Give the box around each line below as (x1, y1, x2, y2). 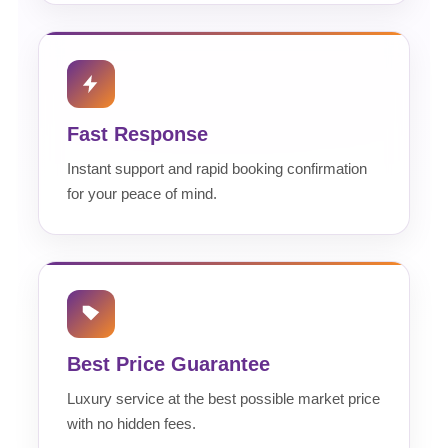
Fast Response (67, 123, 208, 146)
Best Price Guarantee (67, 353, 270, 376)
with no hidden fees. (67, 415, 196, 433)
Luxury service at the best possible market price (67, 390, 380, 408)
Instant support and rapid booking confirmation (67, 160, 367, 178)
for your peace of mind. (67, 185, 217, 203)
